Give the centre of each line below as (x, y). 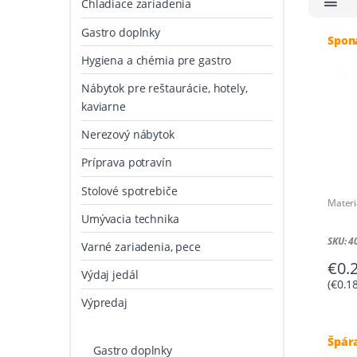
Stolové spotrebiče (129, 190)
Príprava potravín (127, 163)
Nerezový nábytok (128, 135)
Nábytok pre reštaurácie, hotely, (165, 88)
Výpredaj (104, 303)
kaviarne (104, 106)
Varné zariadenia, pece (141, 246)
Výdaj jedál (110, 275)
